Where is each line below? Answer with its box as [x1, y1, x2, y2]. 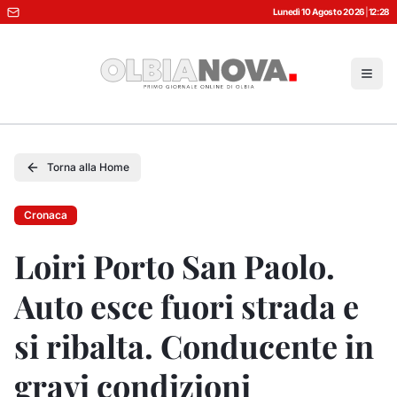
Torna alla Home [47, 160, 129, 174]
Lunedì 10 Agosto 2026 [272, 6, 365, 17]
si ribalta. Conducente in [14, 324, 374, 367]
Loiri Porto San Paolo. [14, 245, 335, 287]
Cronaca [24, 208, 67, 222]
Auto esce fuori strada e [14, 284, 359, 327]
